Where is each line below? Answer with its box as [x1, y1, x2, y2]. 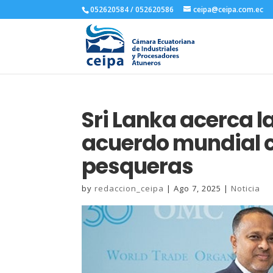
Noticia [231, 183, 261, 194]
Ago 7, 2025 [174, 183, 222, 194]
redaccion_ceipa [94, 183, 165, 194]
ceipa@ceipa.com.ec [193, 4, 264, 15]
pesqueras [82, 151, 194, 181]
